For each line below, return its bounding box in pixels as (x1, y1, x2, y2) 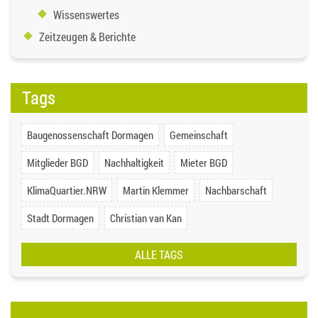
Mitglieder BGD (27, 155, 88, 170)
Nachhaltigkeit (104, 155, 164, 170)
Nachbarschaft (205, 183, 267, 198)
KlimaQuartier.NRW (27, 183, 106, 198)
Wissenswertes (53, 7, 119, 23)
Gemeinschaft (170, 128, 228, 143)
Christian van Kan (110, 211, 182, 226)
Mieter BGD (180, 155, 227, 170)
